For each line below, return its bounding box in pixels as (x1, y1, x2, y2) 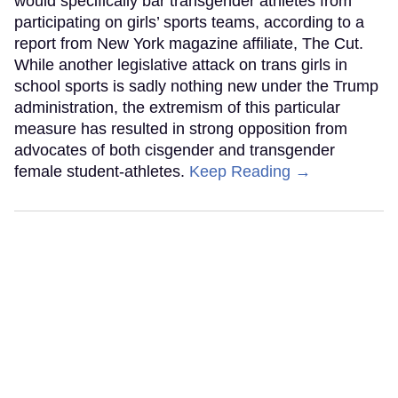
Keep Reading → (189, 162, 311, 180)
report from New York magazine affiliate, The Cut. (14, 34, 363, 52)
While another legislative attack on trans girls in (14, 55, 347, 74)
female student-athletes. (14, 162, 189, 180)
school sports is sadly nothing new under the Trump (14, 76, 378, 95)
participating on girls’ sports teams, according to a (14, 12, 364, 31)
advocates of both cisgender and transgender (14, 140, 335, 159)
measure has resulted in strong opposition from (14, 119, 347, 138)
